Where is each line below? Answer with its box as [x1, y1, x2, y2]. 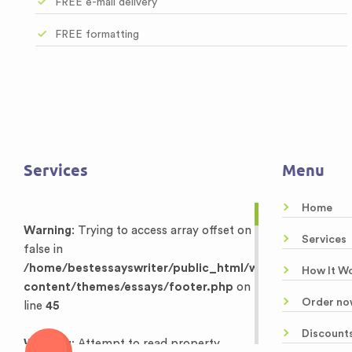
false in [24, 244, 63, 255]
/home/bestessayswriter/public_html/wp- [24, 262, 271, 274]
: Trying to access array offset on [71, 225, 251, 236]
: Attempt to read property [71, 338, 220, 350]
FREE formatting [55, 29, 139, 40]
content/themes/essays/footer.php [24, 281, 233, 293]
